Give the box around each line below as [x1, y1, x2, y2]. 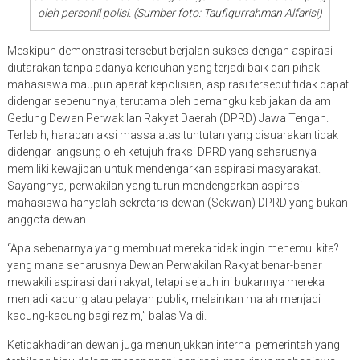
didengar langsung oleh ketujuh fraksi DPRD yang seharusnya [6, 145, 317, 158]
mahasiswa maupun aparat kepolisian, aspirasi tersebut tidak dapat [6, 78, 349, 91]
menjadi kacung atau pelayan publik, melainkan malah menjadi [6, 292, 321, 305]
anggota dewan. [6, 213, 88, 226]
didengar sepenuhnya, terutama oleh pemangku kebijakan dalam [6, 95, 331, 108]
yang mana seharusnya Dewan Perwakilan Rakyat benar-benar [6, 259, 322, 272]
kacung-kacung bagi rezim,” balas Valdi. [6, 309, 207, 322]
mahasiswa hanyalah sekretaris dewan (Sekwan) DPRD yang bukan [6, 196, 348, 209]
